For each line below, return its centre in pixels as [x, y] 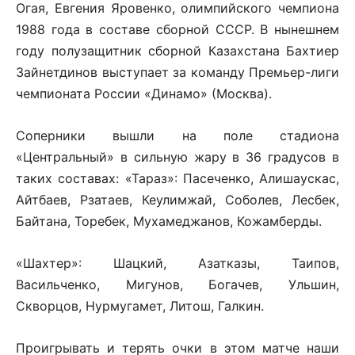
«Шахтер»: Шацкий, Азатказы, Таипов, [177, 263]
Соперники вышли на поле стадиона [177, 135]
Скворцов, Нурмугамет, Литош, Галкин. [140, 305]
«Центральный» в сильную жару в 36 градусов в [177, 157]
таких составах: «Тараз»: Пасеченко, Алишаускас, [177, 178]
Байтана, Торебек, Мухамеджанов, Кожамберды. [169, 221]
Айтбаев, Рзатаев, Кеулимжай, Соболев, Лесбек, [177, 199]
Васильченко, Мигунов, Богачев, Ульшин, [177, 284]
